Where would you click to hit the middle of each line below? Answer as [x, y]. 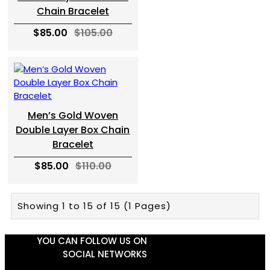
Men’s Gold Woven [73, 115]
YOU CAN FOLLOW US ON [92, 241]
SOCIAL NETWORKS [105, 254]
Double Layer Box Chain [73, 130]
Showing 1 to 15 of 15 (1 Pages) [94, 206]
